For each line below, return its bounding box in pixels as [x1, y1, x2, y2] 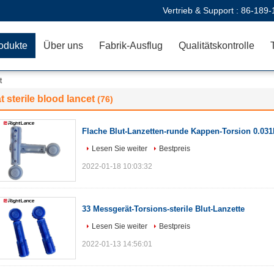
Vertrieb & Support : [163, 6, 241, 15]
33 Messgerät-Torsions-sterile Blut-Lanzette [82, 204, 245, 213]
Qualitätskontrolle [179, 40, 254, 51]
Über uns [43, 40, 83, 51]
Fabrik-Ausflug [99, 40, 163, 51]
